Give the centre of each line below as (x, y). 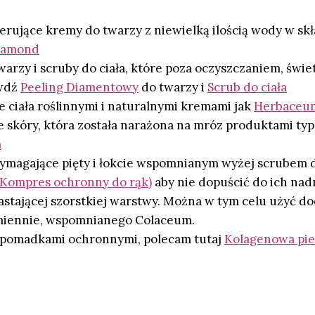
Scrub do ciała (247, 87)
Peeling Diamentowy (79, 87)
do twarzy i (173, 87)
